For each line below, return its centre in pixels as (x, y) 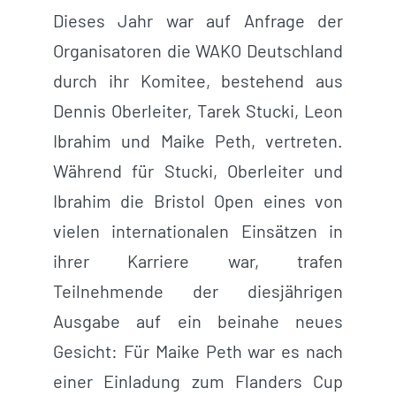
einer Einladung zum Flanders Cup (198, 381)
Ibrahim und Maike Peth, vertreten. (198, 140)
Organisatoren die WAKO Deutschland (198, 50)
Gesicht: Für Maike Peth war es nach (198, 350)
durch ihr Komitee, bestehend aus (198, 80)
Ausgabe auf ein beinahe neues (198, 320)
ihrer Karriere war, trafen (198, 260)
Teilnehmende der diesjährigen (198, 290)
